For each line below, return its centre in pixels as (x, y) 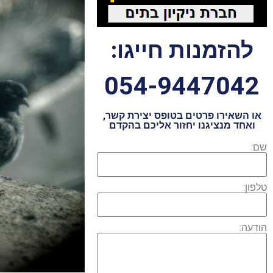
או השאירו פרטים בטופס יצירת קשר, (182, 116)
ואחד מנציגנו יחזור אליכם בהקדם (182, 126)
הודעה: (253, 228)
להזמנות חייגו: (182, 51)
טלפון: (255, 188)
